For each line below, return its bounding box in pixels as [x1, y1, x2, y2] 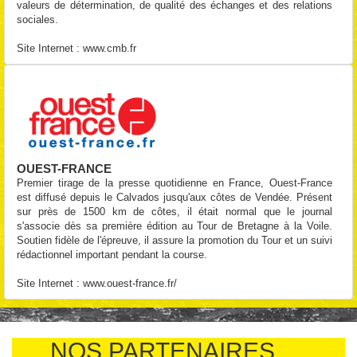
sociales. [17, 14, 58, 25]
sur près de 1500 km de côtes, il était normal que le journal [17, 206, 332, 218]
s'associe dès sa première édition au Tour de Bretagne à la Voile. [17, 220, 332, 232]
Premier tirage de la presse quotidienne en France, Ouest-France [17, 177, 332, 189]
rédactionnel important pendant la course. [17, 249, 207, 261]
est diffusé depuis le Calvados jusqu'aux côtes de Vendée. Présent [17, 191, 332, 203]
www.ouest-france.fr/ [83, 277, 177, 289]
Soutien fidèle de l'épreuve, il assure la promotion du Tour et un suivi [17, 234, 332, 246]
